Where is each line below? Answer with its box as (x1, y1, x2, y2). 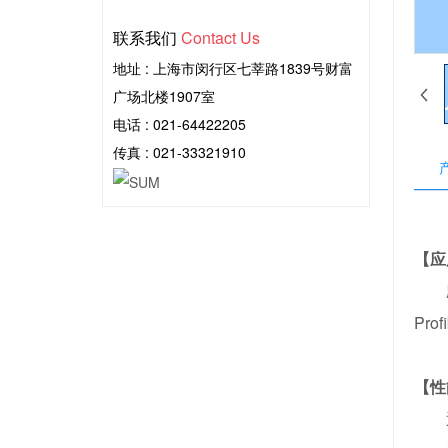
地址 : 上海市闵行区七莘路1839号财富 (113, 57, 353, 78)
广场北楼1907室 (113, 85, 215, 106)
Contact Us (181, 25, 260, 49)
